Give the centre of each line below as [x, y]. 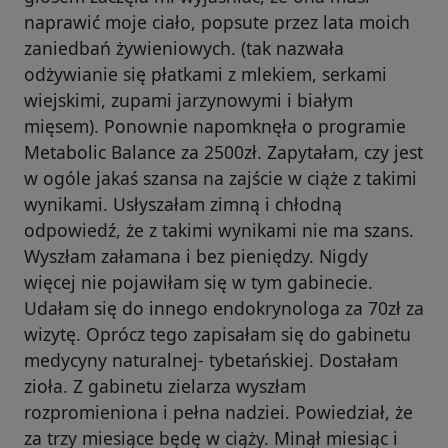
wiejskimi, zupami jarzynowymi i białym [188, 100]
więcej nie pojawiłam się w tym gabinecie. [198, 282]
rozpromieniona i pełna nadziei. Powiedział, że [218, 412]
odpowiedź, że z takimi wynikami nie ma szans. [219, 230]
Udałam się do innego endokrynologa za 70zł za [224, 308]
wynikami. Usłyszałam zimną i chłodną [183, 204]
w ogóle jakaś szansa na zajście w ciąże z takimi [220, 178]
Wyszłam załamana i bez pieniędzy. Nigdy [196, 256]
